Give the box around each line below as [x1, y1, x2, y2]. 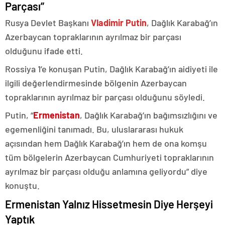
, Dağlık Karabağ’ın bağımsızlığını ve [80, 109, 217, 121]
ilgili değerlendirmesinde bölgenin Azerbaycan [5, 77, 187, 88]
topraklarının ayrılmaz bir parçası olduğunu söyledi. [5, 91, 205, 102]
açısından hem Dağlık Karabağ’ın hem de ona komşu [5, 138, 207, 149]
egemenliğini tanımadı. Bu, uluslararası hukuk [5, 124, 183, 135]
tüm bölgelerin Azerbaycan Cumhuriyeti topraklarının [5, 152, 214, 163]
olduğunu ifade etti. [5, 45, 83, 56]
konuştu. [5, 180, 40, 191]
